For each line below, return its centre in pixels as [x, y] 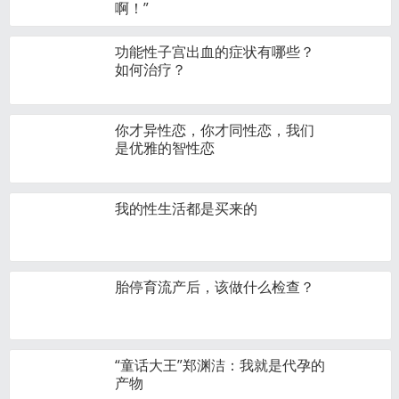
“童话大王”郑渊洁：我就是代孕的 [220, 365]
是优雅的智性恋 [165, 148]
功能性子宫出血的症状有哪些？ [215, 52]
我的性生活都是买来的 [186, 208]
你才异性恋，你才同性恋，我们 [215, 130]
